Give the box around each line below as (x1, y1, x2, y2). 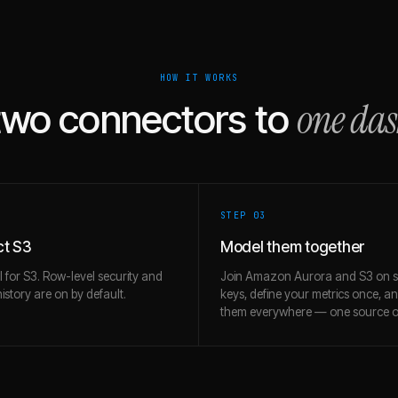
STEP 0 (220, 210, 260, 221)
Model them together (220, 238, 365, 256)
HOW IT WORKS (159, 72, 239, 84)
